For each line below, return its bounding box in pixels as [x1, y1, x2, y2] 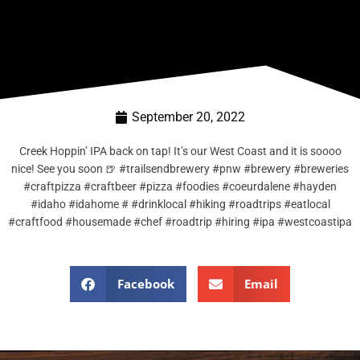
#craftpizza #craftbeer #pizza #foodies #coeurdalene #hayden [23, 179, 337, 193]
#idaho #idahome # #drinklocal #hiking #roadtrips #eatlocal [30, 197, 330, 211]
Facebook [117, 276, 174, 292]
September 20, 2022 [132, 108, 245, 125]
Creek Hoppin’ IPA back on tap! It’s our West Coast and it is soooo [18, 144, 342, 157]
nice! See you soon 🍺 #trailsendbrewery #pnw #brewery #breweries [11, 162, 349, 175]
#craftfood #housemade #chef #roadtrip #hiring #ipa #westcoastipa [8, 215, 352, 228]
